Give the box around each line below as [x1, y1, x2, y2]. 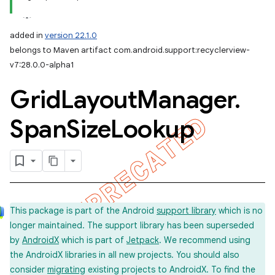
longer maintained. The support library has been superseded [10, 220, 254, 231]
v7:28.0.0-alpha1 [10, 60, 74, 70]
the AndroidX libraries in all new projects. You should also [10, 249, 239, 260]
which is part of [59, 234, 126, 246]
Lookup [110, 114, 194, 144]
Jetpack [126, 234, 159, 246]
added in [10, 30, 45, 41]
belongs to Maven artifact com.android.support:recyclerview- [10, 45, 250, 55]
